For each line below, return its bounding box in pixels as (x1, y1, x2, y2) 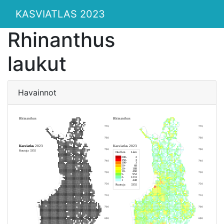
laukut (7, 51, 66, 76)
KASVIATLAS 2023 (15, 8, 105, 20)
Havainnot (18, 87, 56, 97)
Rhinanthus (7, 27, 115, 52)
